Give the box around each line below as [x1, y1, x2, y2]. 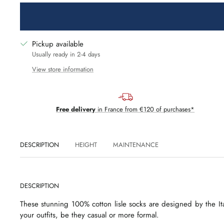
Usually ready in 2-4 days [32, 49, 100, 59]
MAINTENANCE [113, 139, 158, 149]
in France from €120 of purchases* [95, 104, 195, 114]
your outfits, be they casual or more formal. [20, 209, 161, 220]
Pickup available [32, 38, 83, 49]
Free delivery [56, 104, 96, 114]
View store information [32, 64, 93, 74]
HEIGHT [75, 139, 97, 149]
